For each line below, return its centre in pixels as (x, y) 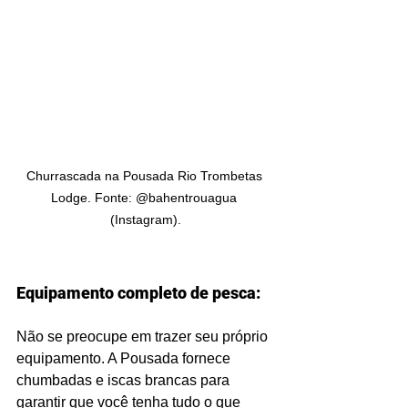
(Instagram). (146, 219)
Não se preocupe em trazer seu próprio (144, 337)
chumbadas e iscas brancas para (125, 380)
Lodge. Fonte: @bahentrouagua (146, 198)
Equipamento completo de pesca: (138, 293)
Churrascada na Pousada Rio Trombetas (146, 176)
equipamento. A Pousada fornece (125, 358)
